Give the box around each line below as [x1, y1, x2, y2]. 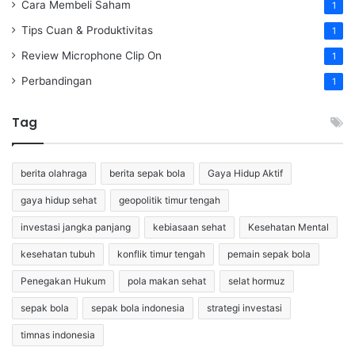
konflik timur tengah [117, 247, 205, 260]
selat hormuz [228, 274, 285, 287]
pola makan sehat [128, 274, 206, 287]
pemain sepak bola [227, 247, 311, 260]
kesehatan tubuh [21, 247, 95, 260]
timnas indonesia [21, 328, 95, 341]
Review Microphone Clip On [21, 48, 162, 62]
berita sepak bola [109, 166, 185, 179]
